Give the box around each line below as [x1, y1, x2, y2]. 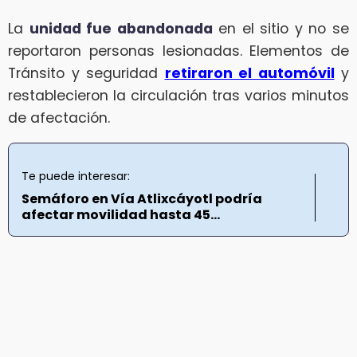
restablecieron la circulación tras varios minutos [8, 85, 349, 105]
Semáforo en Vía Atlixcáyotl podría [22, 190, 262, 209]
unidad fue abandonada [29, 18, 213, 38]
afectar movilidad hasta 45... [22, 206, 220, 225]
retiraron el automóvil [164, 63, 335, 83]
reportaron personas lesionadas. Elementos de [8, 41, 349, 61]
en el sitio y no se [212, 18, 350, 38]
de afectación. [8, 108, 110, 127]
